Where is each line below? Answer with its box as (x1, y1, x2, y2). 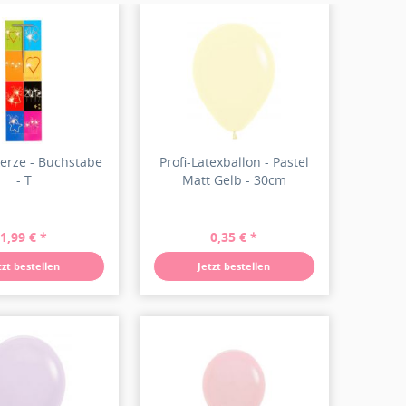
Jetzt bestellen (198, 259, 271, 273)
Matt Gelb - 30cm (181, 171, 286, 188)
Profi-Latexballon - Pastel (159, 153, 309, 170)
